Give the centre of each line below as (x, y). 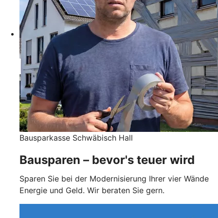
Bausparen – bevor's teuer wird (107, 160)
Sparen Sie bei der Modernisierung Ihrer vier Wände (114, 178)
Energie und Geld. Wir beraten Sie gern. (92, 190)
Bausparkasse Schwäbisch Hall (76, 137)
